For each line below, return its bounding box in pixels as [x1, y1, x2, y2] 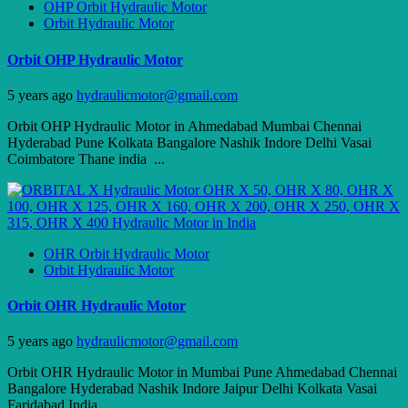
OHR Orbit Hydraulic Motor [44, 245, 209, 261]
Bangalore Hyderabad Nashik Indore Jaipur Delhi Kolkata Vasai [7, 381, 377, 397]
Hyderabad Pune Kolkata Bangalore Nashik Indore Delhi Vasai [7, 134, 372, 150]
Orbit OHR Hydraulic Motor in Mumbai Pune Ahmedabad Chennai [7, 364, 397, 381]
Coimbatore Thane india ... [7, 150, 165, 167]
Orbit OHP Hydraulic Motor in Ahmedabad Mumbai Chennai [7, 117, 362, 134]
